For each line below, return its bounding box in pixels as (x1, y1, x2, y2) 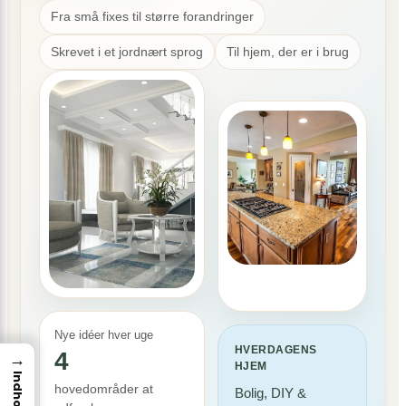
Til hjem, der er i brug (227, 44, 349, 59)
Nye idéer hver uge (54, 328, 153, 342)
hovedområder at (54, 382, 153, 396)
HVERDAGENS (234, 343, 317, 356)
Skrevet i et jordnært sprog (51, 44, 203, 59)
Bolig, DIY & (234, 385, 306, 401)
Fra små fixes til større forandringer (51, 9, 254, 24)
